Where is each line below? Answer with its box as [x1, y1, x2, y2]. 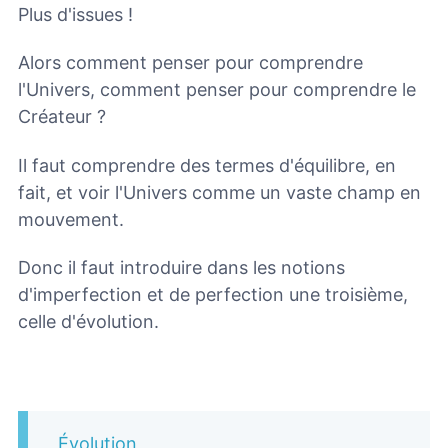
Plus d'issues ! [18, 3, 133, 25]
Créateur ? [18, 106, 106, 128]
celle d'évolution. [18, 311, 159, 333]
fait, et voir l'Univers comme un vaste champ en [18, 181, 421, 203]
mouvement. [18, 208, 124, 230]
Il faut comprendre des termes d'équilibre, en [18, 154, 396, 176]
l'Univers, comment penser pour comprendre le [18, 79, 416, 101]
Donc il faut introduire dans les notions [18, 257, 345, 279]
